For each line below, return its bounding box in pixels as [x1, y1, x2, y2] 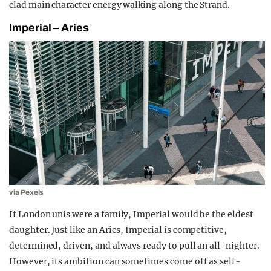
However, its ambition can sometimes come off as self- [9, 255, 241, 267]
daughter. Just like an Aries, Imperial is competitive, [9, 224, 227, 235]
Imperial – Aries [9, 22, 90, 34]
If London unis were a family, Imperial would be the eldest [9, 208, 253, 220]
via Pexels [9, 188, 44, 197]
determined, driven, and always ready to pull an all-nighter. [9, 240, 260, 251]
